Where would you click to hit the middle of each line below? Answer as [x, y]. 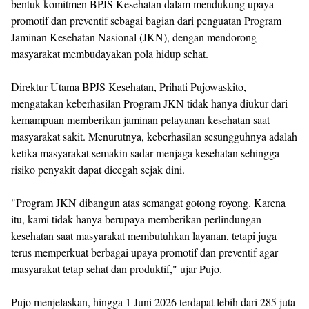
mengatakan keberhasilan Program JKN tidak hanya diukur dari [149, 103]
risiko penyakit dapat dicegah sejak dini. [98, 169]
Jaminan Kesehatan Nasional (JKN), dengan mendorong [134, 37]
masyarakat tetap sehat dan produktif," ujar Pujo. [117, 269]
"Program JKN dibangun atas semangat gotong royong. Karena [148, 202]
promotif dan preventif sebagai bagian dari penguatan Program [146, 20]
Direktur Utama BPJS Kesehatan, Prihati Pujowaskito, [129, 87]
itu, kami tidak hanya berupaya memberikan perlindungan [136, 219]
